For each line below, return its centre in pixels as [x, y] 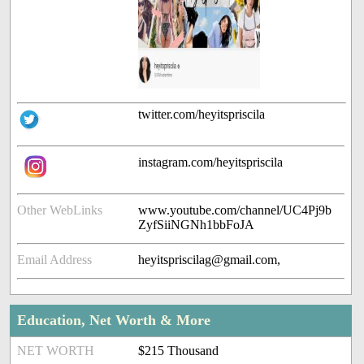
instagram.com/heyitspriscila [211, 162]
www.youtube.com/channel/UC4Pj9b [235, 210]
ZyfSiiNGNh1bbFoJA [197, 225]
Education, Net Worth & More [114, 321]
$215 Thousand [179, 351]
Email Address [55, 260]
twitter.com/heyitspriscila [202, 115]
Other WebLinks [60, 210]
